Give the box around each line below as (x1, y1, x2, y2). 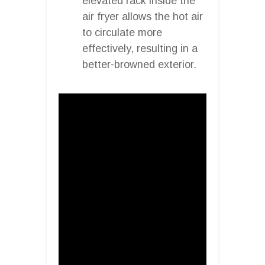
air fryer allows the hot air (82, 10, 203, 22)
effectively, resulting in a (82, 42, 198, 54)
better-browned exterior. (82, 58, 196, 70)
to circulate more (82, 26, 162, 38)
